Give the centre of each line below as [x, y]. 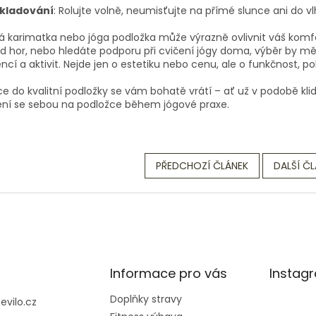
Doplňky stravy [146, 299]
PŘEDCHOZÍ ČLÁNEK [202, 165]
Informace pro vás [168, 273]
